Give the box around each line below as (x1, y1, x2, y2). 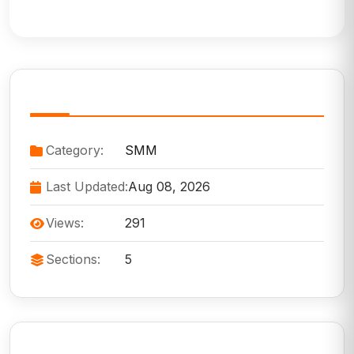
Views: (46, 215, 84, 232)
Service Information (30, 88, 183, 108)
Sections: (46, 251, 100, 268)
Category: (46, 142, 104, 159)
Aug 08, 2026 (128, 179, 210, 195)
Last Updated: (46, 179, 128, 195)
